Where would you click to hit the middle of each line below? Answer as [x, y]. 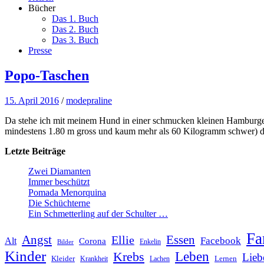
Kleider [63, 258]
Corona [93, 241]
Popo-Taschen [47, 75]
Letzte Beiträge [35, 151]
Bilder [65, 242]
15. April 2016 [32, 100]
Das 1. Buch [75, 19]
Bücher [42, 8]
